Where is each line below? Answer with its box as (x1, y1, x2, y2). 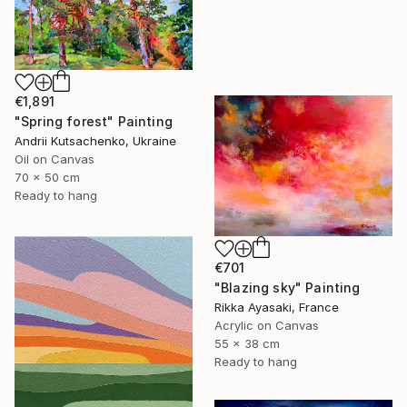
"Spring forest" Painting (15, 114, 173, 130)
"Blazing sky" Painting (214, 280, 361, 296)
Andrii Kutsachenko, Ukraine (15, 134, 176, 149)
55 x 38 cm (214, 336, 280, 352)
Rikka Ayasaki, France (214, 300, 339, 315)
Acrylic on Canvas (214, 318, 319, 333)
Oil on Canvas (15, 152, 94, 167)
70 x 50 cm (15, 170, 80, 185)
